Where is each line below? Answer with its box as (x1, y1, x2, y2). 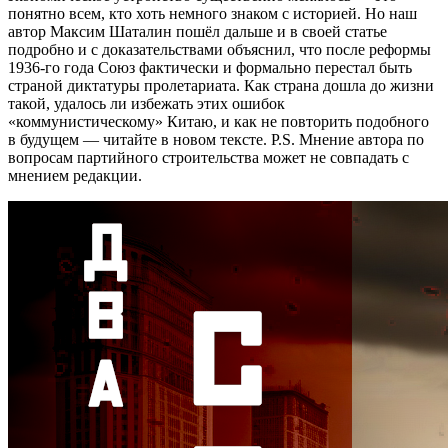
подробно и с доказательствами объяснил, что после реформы (8, 40, 431, 58)
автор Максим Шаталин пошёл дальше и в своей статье (8, 22, 387, 40)
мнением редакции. (8, 166, 142, 184)
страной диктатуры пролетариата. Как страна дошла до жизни (8, 76, 434, 94)
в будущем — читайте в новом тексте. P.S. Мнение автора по (8, 130, 424, 148)
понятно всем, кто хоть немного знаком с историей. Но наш (8, 4, 417, 22)
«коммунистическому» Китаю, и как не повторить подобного (8, 112, 429, 130)
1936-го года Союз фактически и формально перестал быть (8, 58, 412, 76)
